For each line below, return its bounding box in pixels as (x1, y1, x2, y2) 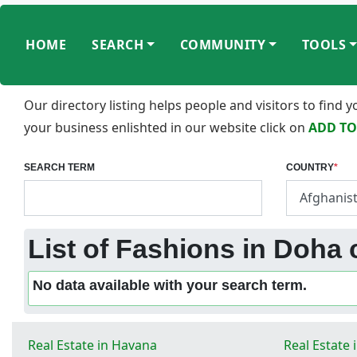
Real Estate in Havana (28, 335, 157, 354)
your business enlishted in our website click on (24, 118, 308, 136)
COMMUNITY (179, 36, 266, 54)
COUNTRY (285, 161, 334, 173)
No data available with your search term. (33, 277, 307, 293)
